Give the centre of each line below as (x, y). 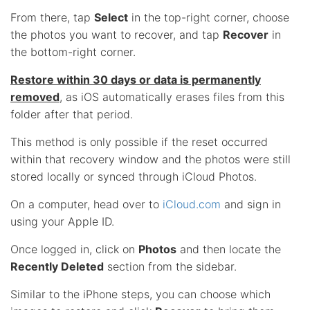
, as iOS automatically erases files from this (172, 97)
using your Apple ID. (62, 221)
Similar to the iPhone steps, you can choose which (140, 294)
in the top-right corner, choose (209, 17)
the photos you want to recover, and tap (117, 34)
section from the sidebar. (170, 266)
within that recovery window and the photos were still (151, 159)
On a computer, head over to (86, 204)
